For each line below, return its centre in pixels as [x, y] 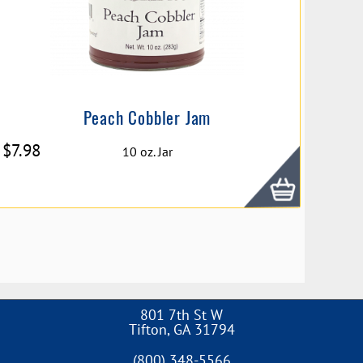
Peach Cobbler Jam [147, 117]
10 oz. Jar [147, 152]
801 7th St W [181, 315]
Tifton [147, 329]
